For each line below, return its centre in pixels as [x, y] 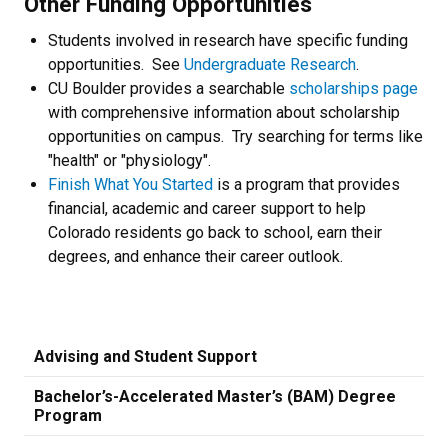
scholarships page [353, 88]
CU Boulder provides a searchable [168, 88]
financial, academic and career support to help [207, 208]
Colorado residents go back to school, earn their [215, 232]
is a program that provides [306, 184]
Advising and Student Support [145, 356]
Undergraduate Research [270, 64]
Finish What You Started [130, 184]
